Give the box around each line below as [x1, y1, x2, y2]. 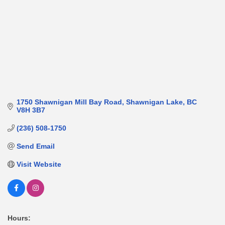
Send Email [16, 142, 55, 151]
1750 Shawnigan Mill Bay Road [16, 98, 122, 106]
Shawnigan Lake [126, 98, 183, 106]
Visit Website [16, 160, 61, 169]
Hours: [8, 214, 31, 222]
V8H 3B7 [16, 106, 45, 115]
